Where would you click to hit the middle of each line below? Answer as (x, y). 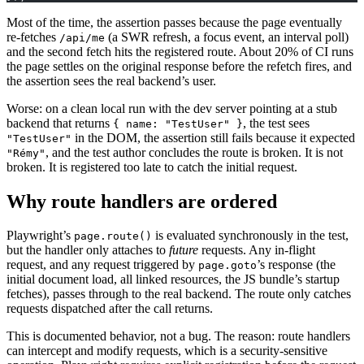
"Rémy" (26, 153)
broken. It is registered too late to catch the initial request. (152, 167)
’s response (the (296, 265)
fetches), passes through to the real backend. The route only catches (179, 294)
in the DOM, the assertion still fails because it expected (213, 137)
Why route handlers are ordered (142, 201)
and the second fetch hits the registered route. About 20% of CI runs (180, 51)
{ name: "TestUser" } (178, 123)
